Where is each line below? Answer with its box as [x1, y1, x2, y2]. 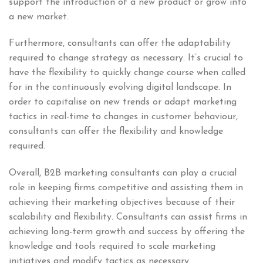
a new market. [9, 12, 69, 22]
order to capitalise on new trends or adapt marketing [9, 97, 237, 107]
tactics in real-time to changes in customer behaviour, [9, 112, 238, 122]
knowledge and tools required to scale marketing [9, 242, 215, 252]
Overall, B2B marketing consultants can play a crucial [9, 168, 237, 178]
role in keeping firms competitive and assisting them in [9, 183, 243, 193]
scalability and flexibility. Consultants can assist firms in [9, 213, 247, 222]
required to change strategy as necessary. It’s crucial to [9, 53, 243, 63]
